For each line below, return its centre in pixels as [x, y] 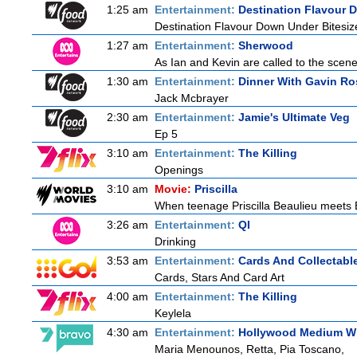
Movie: [175, 189]
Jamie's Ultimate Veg [294, 117]
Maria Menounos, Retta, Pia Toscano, [249, 349]
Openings [179, 170]
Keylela [173, 313]
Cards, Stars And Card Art [220, 277]
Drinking [175, 241]
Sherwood [266, 45]
